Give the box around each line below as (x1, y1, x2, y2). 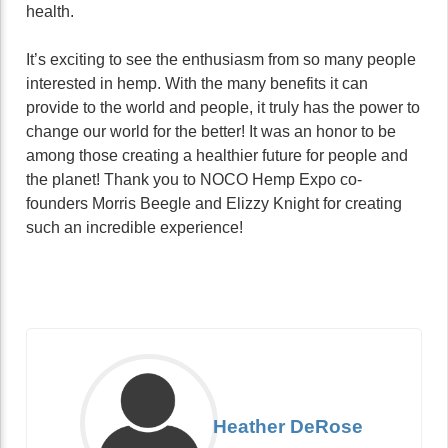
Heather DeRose (213, 416, 363, 437)
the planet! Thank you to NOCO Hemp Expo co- (26, 171, 362, 188)
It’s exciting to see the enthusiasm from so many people (26, 51, 416, 68)
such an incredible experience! (26, 219, 243, 236)
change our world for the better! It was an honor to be (26, 123, 396, 140)
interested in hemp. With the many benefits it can (26, 75, 368, 92)
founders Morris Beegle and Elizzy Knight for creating (26, 195, 402, 212)
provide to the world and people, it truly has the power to (26, 99, 420, 116)
